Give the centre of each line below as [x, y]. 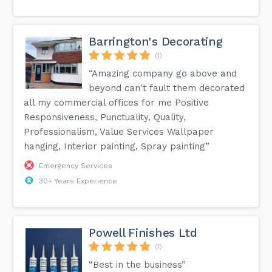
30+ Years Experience [78, 181]
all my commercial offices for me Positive [117, 102]
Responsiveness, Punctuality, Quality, [105, 117]
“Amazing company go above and [163, 73]
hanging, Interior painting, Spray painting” [117, 146]
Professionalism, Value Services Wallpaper [119, 131]
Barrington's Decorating [156, 41]
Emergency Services [76, 165]
